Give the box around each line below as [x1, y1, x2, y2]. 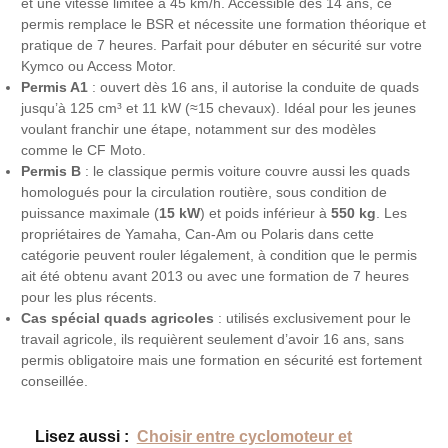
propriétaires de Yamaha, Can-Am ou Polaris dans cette [21, 226, 375, 242]
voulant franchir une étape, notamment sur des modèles [21, 121, 377, 137]
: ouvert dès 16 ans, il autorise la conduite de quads [88, 79, 420, 95]
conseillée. [21, 373, 89, 389]
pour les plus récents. [21, 289, 158, 305]
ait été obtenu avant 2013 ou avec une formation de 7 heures [21, 268, 410, 284]
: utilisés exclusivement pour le [214, 310, 412, 326]
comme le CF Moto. [21, 142, 147, 158]
